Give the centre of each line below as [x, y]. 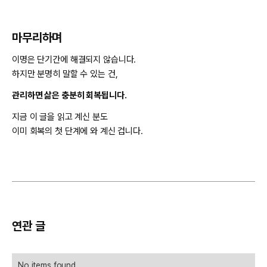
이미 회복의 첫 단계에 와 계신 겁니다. [77, 131]
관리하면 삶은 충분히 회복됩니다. [69, 96]
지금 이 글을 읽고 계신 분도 [60, 117]
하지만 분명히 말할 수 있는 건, [65, 74]
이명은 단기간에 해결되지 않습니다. [74, 60]
